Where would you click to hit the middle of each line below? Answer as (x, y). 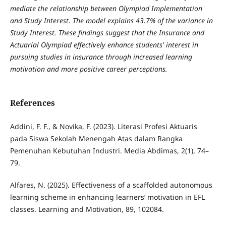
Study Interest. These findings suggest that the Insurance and (107, 33)
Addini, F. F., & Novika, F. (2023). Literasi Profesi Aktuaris (103, 127)
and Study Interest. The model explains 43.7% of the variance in (111, 21)
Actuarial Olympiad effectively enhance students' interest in (104, 45)
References (32, 103)
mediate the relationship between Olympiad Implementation (106, 9)
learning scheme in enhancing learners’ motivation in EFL (107, 197)
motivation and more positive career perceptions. (89, 69)
